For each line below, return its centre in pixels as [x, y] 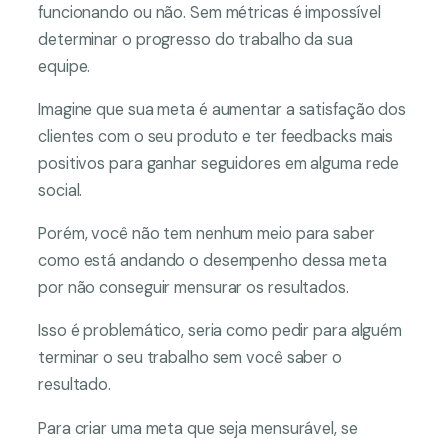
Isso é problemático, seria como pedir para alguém [220, 331]
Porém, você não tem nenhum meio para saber [206, 234]
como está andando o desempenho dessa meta [212, 261]
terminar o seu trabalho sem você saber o [190, 358]
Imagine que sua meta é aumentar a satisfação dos [222, 109]
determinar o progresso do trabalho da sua [195, 39]
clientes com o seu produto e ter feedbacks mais [216, 136]
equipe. [66, 66]
